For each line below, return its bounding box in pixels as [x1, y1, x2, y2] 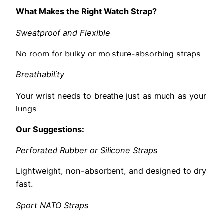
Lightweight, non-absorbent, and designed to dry [16, 166, 206, 176]
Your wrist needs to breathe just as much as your [16, 90, 206, 101]
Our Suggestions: [16, 124, 84, 134]
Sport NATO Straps [16, 200, 89, 210]
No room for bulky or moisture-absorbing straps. [16, 48, 203, 58]
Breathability [16, 69, 64, 80]
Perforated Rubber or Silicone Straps [16, 145, 158, 156]
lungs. [16, 103, 39, 113]
